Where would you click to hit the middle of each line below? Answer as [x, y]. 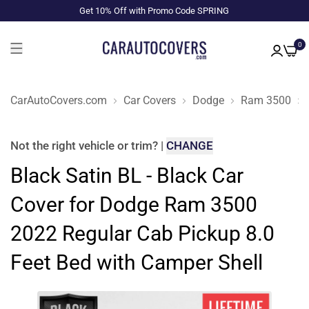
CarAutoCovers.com [59, 100]
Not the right [44, 146]
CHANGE [190, 146]
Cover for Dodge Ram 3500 [134, 205]
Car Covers [150, 100]
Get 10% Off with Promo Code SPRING [154, 11]
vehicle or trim [116, 146]
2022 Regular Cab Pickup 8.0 [142, 233]
